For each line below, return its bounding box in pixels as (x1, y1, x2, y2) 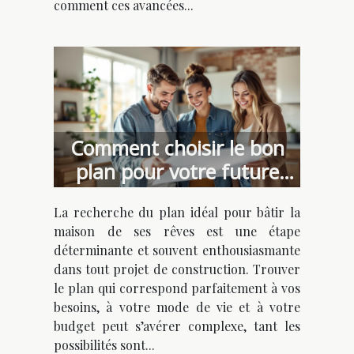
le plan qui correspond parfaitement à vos (54, 280, 300, 297)
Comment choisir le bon (70, 134, 284, 162)
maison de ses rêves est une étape (54, 223, 300, 240)
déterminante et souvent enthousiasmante (54, 242, 300, 259)
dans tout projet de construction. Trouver (54, 261, 300, 278)
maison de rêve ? (101, 182, 253, 209)
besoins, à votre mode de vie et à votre (54, 299, 300, 316)
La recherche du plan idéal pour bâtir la (54, 204, 300, 221)
